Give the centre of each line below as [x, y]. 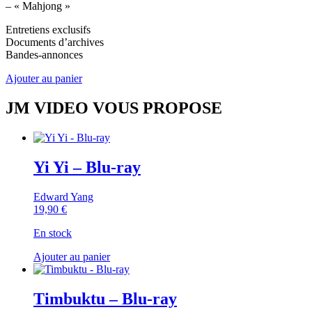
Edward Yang [63, 196]
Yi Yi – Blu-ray [87, 167]
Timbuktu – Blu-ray [105, 298]
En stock [53, 233]
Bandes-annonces [44, 55]
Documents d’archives [55, 42]
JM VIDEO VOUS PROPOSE [114, 108]
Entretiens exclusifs [48, 30]
